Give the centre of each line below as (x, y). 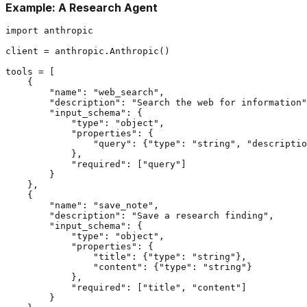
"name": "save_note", (82, 205)
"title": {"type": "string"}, (126, 256)
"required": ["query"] (96, 164)
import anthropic (49, 30)
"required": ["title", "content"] (126, 287)
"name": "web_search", (85, 92)
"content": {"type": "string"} (129, 267)
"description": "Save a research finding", (140, 215)
